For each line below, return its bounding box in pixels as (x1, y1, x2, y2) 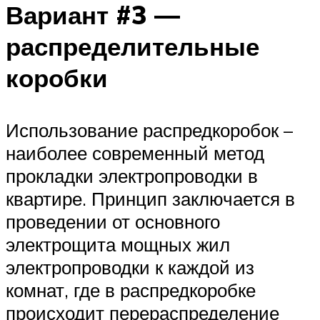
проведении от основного (6, 209, 220, 233)
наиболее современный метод (6, 141, 264, 164)
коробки (6, 61, 108, 94)
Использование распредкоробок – (6, 118, 293, 141)
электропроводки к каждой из (6, 255, 254, 279)
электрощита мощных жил (6, 232, 230, 256)
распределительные (6, 30, 259, 62)
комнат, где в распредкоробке (6, 278, 256, 301)
